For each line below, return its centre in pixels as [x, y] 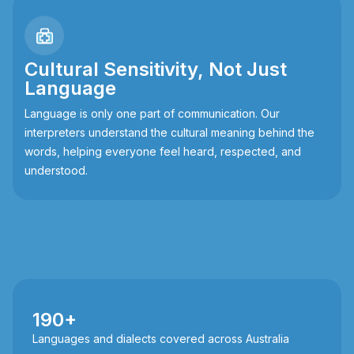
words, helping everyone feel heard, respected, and [163, 152]
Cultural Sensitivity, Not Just [156, 70]
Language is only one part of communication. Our [152, 114]
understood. [56, 171]
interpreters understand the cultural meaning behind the [169, 133]
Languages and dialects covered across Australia [161, 339]
